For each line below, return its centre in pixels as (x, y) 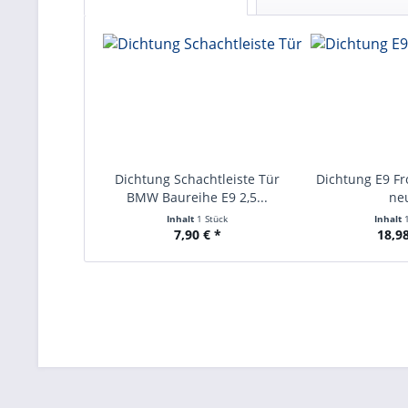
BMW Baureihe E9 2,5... (198, 197)
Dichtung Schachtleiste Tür (198, 179)
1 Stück (213, 219)
